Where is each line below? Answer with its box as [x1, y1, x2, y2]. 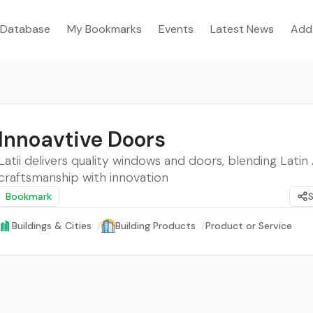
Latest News [210, 22, 274, 36]
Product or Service [205, 219, 292, 232]
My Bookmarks [67, 22, 142, 36]
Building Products [115, 219, 196, 232]
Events [159, 22, 194, 36]
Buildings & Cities [12, 219, 92, 232]
